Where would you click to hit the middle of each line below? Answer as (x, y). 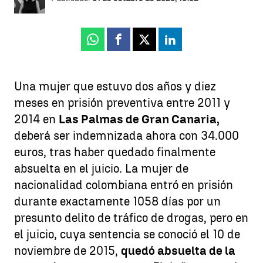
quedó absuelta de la (178, 250)
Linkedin (191, 44)
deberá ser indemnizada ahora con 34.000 (127, 135)
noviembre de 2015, (68, 250)
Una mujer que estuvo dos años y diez (115, 86)
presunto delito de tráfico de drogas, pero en (131, 218)
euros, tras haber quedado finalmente (115, 152)
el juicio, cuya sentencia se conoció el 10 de (127, 234)
